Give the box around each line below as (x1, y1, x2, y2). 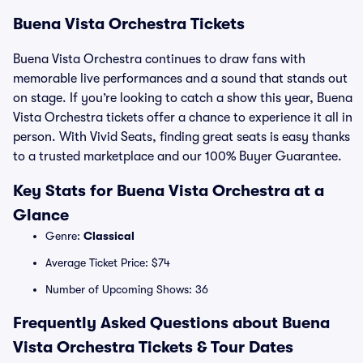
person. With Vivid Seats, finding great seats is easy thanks (13, 130, 350, 144)
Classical (83, 229, 135, 242)
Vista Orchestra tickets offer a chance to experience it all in (13, 110, 352, 125)
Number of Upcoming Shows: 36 (45, 283, 208, 296)
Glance (13, 206, 69, 224)
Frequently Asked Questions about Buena (13, 314, 330, 332)
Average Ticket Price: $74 (45, 256, 170, 269)
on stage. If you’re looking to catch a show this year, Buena (13, 91, 352, 105)
